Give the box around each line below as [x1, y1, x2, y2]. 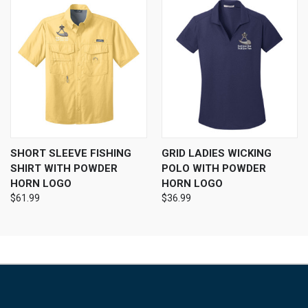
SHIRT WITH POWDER [10, 162, 118, 175]
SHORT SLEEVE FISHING [10, 147, 131, 160]
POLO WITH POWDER [161, 162, 266, 175]
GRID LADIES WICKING [161, 147, 272, 160]
